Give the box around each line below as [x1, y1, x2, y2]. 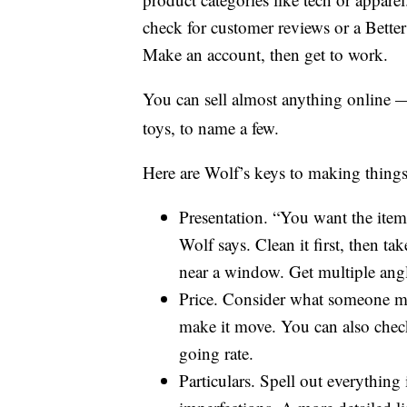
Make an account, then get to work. [143, 43, 388, 66]
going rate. [179, 342, 253, 365]
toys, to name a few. [143, 116, 279, 140]
